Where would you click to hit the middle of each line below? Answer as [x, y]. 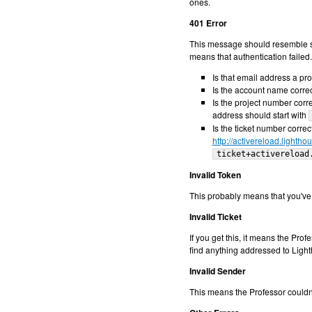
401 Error [208, 23]
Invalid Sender [218, 271]
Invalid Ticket [216, 217]
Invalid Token [215, 175]
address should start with [260, 115]
